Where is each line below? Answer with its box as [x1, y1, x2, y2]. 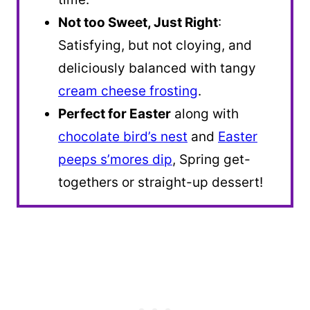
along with [171, 105, 239, 122]
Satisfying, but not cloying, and [58, 37, 252, 53]
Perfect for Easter [58, 105, 171, 122]
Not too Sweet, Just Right [58, 14, 218, 30]
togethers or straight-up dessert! [58, 174, 263, 190]
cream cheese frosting [58, 82, 198, 99]
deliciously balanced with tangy [58, 60, 256, 76]
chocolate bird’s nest [58, 128, 188, 145]
